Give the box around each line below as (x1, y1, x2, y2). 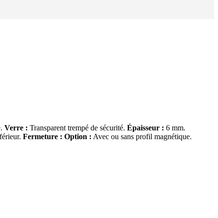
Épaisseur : (127, 124, 164, 132)
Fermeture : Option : (23, 132, 91, 141)
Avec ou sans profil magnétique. (91, 132, 192, 141)
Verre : (4, 124, 28, 132)
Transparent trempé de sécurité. (28, 124, 127, 132)
